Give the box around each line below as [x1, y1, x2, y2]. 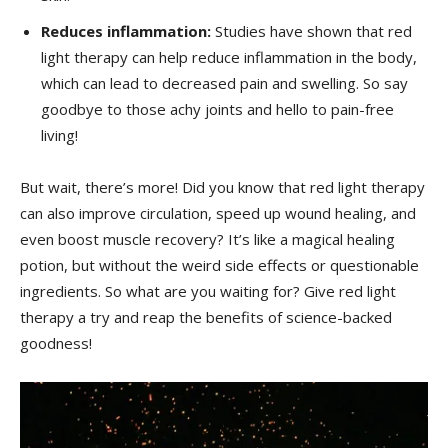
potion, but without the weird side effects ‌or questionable [20, 255, 419, 276]
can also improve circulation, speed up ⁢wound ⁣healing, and [20, 203, 416, 224]
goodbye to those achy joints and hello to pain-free [41, 99, 394, 120]
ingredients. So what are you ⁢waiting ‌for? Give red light [20, 281, 396, 302]
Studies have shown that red [211, 21, 412, 42]
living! [41, 125, 78, 146]
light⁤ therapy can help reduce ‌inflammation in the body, [41, 47, 417, 68]
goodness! [20, 333, 92, 354]
